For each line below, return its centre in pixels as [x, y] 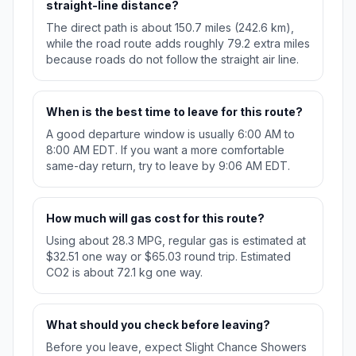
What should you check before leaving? [158, 325]
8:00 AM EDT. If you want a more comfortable [165, 150]
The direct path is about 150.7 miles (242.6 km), [170, 28]
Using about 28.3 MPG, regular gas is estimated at [176, 241]
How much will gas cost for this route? [155, 219]
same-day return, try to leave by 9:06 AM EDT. [168, 166]
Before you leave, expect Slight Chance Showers [176, 347]
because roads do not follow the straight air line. [172, 60]
